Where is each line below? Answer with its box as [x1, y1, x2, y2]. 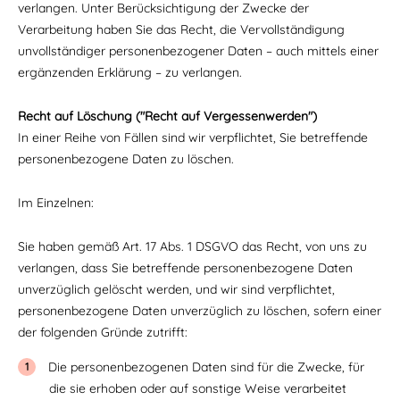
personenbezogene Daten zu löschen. [18, 151, 237, 167]
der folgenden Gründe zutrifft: [18, 324, 187, 340]
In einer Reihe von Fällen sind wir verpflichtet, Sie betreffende [18, 129, 368, 146]
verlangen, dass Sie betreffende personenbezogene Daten [18, 260, 353, 276]
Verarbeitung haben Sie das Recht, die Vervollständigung [18, 21, 345, 37]
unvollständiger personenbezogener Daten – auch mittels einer [18, 43, 379, 59]
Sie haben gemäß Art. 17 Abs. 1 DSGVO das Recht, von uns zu [18, 238, 367, 254]
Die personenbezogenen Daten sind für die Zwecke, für [48, 359, 364, 375]
